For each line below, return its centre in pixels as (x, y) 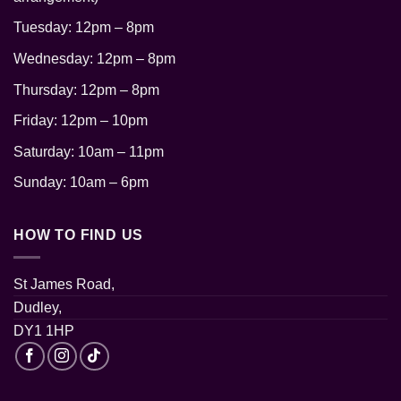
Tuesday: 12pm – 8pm (84, 28)
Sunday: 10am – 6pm (81, 183)
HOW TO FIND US (79, 235)
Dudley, (38, 307)
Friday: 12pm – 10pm (81, 121)
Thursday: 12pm (67, 90)
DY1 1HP (44, 330)
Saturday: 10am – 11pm (89, 151)
